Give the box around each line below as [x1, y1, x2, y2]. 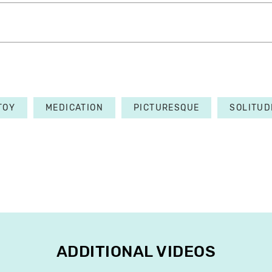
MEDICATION [46, 103, 104, 114]
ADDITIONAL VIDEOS [56, 242, 216, 262]
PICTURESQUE [134, 103, 200, 114]
